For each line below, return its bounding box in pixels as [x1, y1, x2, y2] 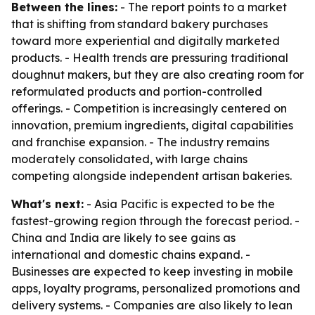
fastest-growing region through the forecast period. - [11, 214, 300, 228]
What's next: [11, 197, 84, 211]
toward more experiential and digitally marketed [11, 34, 280, 48]
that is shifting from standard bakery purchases [11, 17, 268, 31]
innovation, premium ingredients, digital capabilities [11, 118, 293, 132]
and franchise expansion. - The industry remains [11, 135, 269, 149]
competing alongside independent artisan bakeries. [11, 169, 292, 183]
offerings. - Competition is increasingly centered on [11, 101, 287, 115]
